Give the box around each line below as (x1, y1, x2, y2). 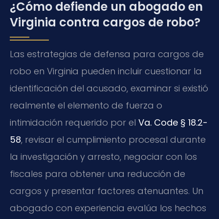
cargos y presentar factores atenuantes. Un (10, 185, 203, 197)
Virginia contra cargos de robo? (10, 14, 200, 30)
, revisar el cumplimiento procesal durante (21, 133, 206, 146)
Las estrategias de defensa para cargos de (10, 48, 204, 60)
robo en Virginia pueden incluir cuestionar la (10, 65, 202, 77)
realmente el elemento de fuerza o (10, 99, 162, 111)
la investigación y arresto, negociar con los (10, 151, 197, 163)
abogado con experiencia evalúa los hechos (10, 202, 206, 214)
